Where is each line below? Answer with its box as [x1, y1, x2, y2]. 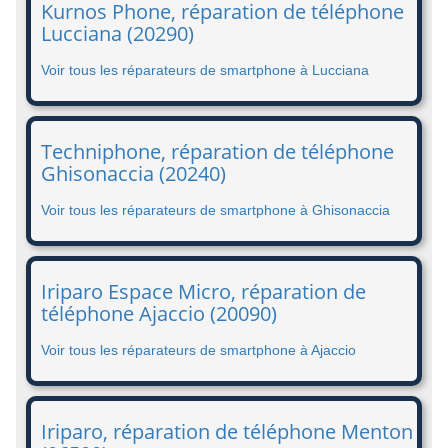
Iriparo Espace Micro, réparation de [41, 278, 366, 305]
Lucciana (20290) [41, 20, 194, 47]
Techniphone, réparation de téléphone [41, 138, 394, 165]
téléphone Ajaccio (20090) [41, 300, 277, 327]
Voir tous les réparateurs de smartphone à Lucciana [41, 62, 369, 78]
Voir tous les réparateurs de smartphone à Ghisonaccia [41, 202, 390, 218]
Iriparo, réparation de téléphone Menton [41, 418, 413, 445]
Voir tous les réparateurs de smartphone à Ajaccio [41, 342, 356, 358]
